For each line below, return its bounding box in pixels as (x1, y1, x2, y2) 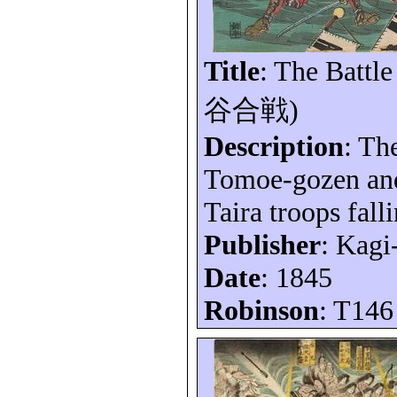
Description (204, 130, 345, 163)
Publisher (204, 229, 322, 261)
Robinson (204, 294, 320, 327)
